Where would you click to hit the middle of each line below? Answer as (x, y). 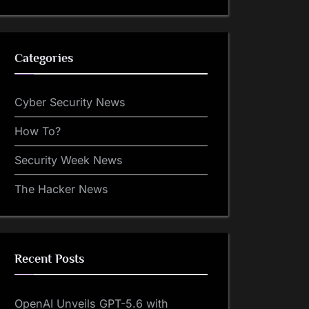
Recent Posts (49, 259)
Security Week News (69, 160)
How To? (38, 131)
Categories (44, 58)
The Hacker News (61, 189)
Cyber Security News (70, 102)
